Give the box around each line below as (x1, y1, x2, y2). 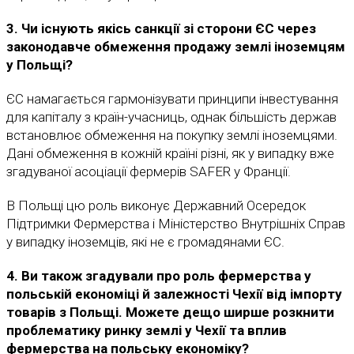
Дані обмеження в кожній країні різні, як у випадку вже (6, 145, 334, 162)
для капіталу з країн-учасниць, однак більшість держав (6, 109, 337, 126)
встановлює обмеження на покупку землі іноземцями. (6, 127, 337, 144)
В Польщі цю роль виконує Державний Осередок (6, 198, 306, 214)
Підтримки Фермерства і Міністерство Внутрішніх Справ (6, 216, 345, 232)
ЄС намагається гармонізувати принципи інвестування (6, 91, 338, 107)
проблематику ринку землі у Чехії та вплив (6, 322, 287, 339)
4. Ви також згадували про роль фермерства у (6, 268, 311, 284)
